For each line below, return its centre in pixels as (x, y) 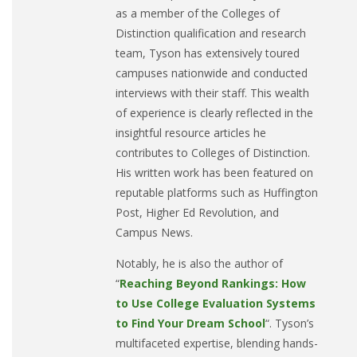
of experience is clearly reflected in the (214, 113)
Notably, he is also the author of (199, 264)
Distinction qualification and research (211, 33)
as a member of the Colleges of (198, 14)
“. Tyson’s (290, 324)
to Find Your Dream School (190, 324)
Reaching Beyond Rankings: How (213, 284)
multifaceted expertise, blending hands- (217, 343)
